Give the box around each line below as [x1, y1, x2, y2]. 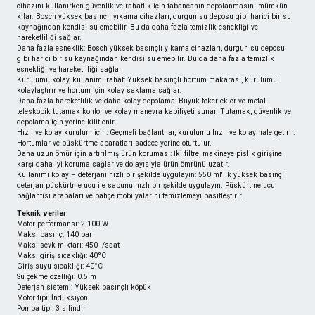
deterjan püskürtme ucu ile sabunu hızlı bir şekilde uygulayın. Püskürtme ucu [17, 181, 275, 189]
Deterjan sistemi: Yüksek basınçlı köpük [17, 283, 151, 291]
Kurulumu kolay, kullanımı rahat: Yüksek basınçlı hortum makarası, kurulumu [17, 76, 277, 84]
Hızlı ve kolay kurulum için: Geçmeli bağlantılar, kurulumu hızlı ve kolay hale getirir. [17, 129, 295, 136]
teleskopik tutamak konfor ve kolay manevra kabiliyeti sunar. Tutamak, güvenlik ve [17, 108, 291, 115]
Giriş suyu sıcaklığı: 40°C [17, 262, 103, 270]
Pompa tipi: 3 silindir [17, 304, 86, 312]
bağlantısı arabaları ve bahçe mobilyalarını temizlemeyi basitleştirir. [17, 192, 243, 200]
